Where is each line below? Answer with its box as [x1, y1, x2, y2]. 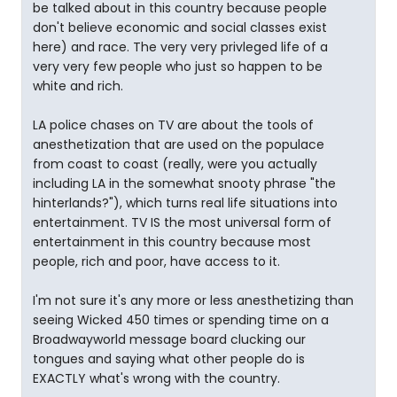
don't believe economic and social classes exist [33, 19, 327, 36]
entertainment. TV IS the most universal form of [33, 214, 331, 231]
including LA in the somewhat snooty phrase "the [33, 175, 336, 192]
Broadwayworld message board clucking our [33, 331, 306, 348]
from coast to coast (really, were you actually [33, 155, 317, 173]
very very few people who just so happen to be [33, 58, 323, 75]
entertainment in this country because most [33, 233, 311, 251]
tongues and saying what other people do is [33, 350, 305, 368]
